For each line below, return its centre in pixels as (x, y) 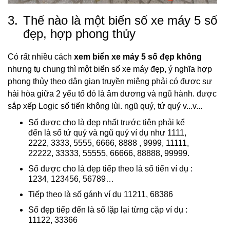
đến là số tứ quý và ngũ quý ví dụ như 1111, (107, 133)
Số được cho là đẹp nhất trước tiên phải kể (107, 123)
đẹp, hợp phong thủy (79, 34)
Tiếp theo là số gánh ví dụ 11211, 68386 (101, 195)
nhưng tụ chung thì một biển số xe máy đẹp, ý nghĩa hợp (110, 69)
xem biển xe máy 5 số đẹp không (138, 57)
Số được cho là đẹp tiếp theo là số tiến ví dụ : (110, 169)
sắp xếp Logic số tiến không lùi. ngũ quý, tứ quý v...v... (106, 106)
